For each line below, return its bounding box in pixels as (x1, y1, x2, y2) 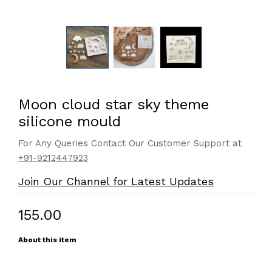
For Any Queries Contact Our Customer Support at (18, 138, 242, 149)
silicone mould (18, 113, 121, 130)
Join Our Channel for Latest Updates (18, 175, 214, 188)
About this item (18, 236, 76, 244)
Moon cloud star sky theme (18, 96, 209, 113)
